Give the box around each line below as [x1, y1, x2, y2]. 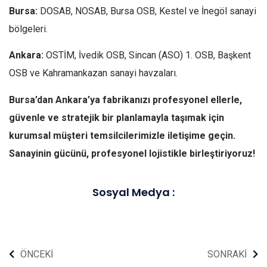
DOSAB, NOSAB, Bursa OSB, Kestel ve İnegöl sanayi [38, 5, 256, 17]
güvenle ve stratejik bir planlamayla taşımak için [9, 111, 224, 123]
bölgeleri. [9, 23, 48, 35]
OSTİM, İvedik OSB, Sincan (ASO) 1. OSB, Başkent [44, 49, 251, 61]
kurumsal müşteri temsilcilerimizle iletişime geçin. [9, 129, 235, 141]
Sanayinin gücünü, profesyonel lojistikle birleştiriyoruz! [9, 147, 255, 159]
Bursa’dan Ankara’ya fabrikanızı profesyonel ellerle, [9, 94, 242, 105]
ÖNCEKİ [20, 248, 53, 260]
